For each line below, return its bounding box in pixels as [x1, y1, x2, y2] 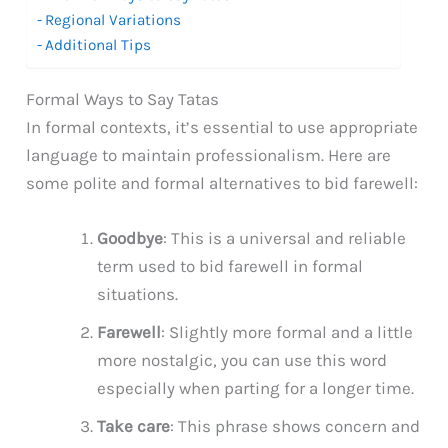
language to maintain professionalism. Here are [26, 144, 392, 165]
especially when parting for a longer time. [97, 377, 415, 398]
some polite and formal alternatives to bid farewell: [26, 172, 419, 193]
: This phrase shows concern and [170, 415, 421, 436]
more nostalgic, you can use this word [97, 349, 388, 370]
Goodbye [97, 227, 164, 248]
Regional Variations [45, 10, 182, 29]
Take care [97, 415, 171, 436]
